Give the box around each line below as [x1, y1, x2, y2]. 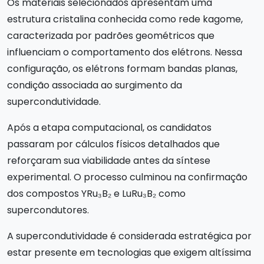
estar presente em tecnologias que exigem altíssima [7, 246, 251, 260]
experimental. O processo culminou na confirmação [7, 170, 247, 184]
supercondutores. [7, 203, 89, 217]
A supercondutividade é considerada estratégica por [7, 229, 252, 243]
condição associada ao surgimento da [7, 78, 182, 93]
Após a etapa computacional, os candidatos [7, 121, 212, 135]
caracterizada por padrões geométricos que [7, 29, 214, 43]
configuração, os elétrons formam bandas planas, [7, 62, 237, 76]
